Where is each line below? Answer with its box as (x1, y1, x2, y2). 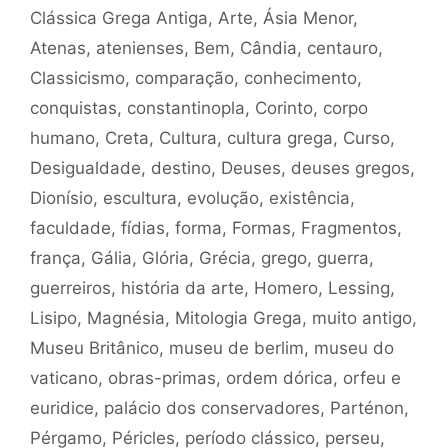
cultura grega (227, 127, 333, 148)
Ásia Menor (263, 7, 353, 28)
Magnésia (87, 307, 165, 328)
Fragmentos (301, 217, 397, 238)
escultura (103, 187, 177, 208)
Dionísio (30, 187, 93, 208)
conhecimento (244, 67, 357, 88)
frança (30, 247, 81, 268)
